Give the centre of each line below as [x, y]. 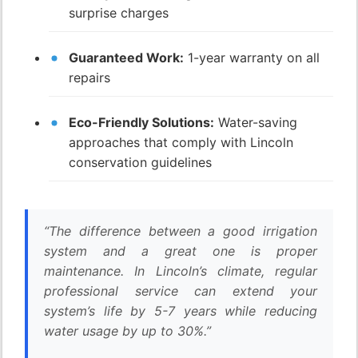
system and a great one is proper [181, 251]
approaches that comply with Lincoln [181, 143]
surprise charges [119, 13]
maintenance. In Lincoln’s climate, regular [181, 271]
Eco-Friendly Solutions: [141, 123]
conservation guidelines [140, 163]
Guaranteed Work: [126, 58]
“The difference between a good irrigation [181, 231]
